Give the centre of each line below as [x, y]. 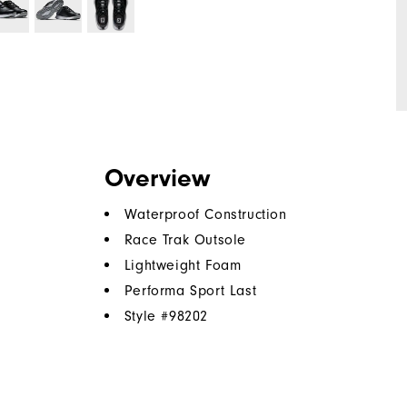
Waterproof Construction [205, 215]
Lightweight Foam [183, 266]
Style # [147, 317]
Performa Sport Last [190, 291]
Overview [157, 179]
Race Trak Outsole [185, 240]
